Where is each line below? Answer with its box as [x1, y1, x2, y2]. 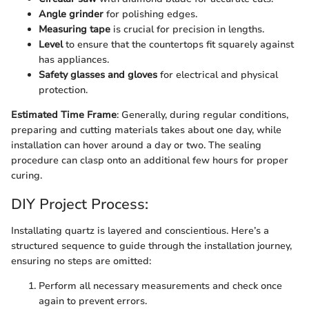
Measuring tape [39, 23, 110, 36]
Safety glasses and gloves [39, 68, 157, 81]
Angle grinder [39, 8, 103, 21]
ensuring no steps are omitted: [11, 254, 151, 268]
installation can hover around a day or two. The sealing [11, 139, 261, 152]
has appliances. [39, 53, 109, 66]
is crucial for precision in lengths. [110, 23, 264, 36]
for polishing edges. [103, 8, 197, 21]
